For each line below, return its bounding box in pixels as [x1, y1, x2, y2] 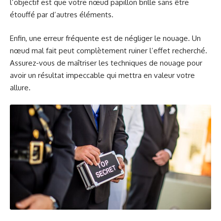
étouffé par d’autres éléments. [10, 10, 113, 20]
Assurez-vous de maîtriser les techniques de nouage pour [10, 58, 202, 68]
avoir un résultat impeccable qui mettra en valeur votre [10, 70, 195, 80]
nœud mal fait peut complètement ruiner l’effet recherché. [10, 45, 207, 55]
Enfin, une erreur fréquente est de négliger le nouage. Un [10, 33, 201, 43]
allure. [10, 82, 31, 92]
